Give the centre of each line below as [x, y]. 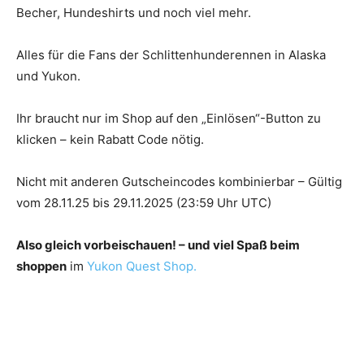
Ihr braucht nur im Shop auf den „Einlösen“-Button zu [169, 118]
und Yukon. [48, 76]
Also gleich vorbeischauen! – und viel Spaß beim [158, 245]
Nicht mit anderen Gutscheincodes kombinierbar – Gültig [179, 182]
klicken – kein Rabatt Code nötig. [110, 139]
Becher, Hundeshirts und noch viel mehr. [134, 13]
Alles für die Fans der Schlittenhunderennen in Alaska [171, 55]
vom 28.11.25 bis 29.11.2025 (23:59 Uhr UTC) [144, 203]
